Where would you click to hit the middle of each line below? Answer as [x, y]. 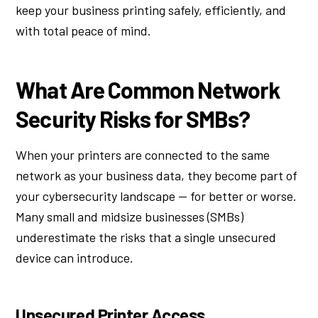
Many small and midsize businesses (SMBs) [130, 217]
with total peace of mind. [84, 30]
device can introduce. [75, 258]
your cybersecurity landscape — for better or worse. [157, 196]
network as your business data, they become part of [157, 176]
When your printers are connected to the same [143, 155]
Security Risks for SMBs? [133, 119]
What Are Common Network [148, 90]
